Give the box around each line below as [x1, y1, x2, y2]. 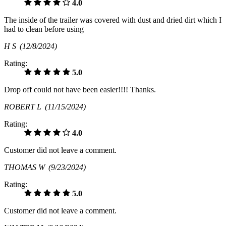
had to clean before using [4, 24, 84, 33]
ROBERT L [4, 102, 45, 111]
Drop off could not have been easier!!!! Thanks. [4, 85, 156, 94]
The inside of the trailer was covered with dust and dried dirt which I [4, 15, 221, 24]
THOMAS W [4, 162, 48, 172]
